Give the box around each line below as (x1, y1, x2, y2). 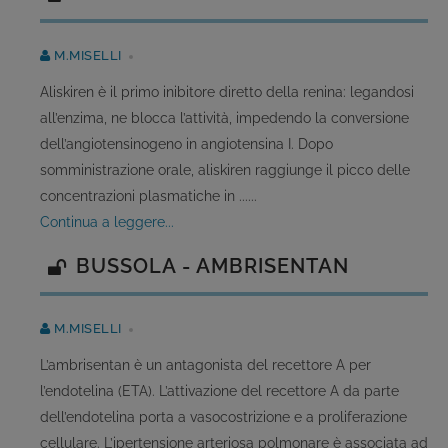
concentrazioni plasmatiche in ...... (40, 188, 257, 204)
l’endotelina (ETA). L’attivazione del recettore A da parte (40, 383, 399, 399)
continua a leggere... (50, 214, 174, 230)
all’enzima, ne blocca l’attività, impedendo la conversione (40, 110, 409, 126)
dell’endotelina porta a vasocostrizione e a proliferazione (40, 409, 407, 425)
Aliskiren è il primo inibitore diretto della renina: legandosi (40, 84, 414, 100)
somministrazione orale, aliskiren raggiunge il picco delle (40, 162, 410, 178)
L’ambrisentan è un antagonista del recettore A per (40, 357, 371, 373)
